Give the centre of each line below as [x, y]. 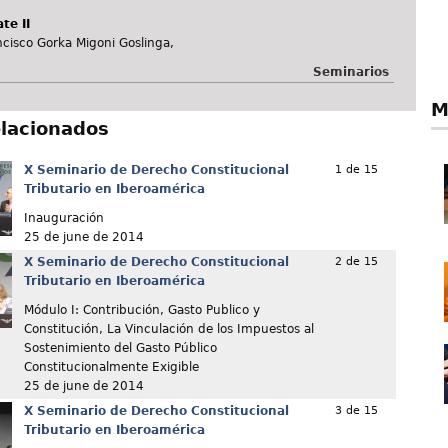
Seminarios [350, 72]
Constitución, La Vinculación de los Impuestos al [168, 329]
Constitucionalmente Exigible [111, 367]
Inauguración [63, 218]
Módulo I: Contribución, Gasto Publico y [141, 310]
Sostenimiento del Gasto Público [120, 348]
